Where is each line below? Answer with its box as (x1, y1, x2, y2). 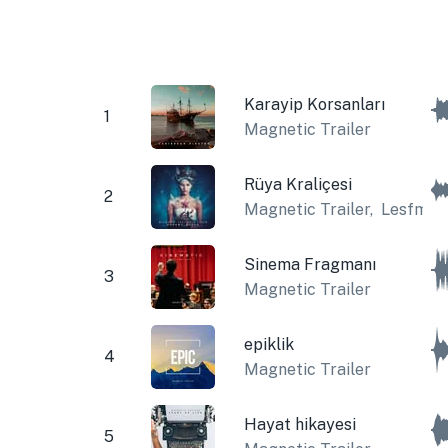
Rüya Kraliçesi (243, 174, 352, 194)
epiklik (243, 334, 294, 354)
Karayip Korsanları (243, 94, 385, 114)
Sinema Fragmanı (243, 254, 376, 274)
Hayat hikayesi (243, 414, 356, 434)
